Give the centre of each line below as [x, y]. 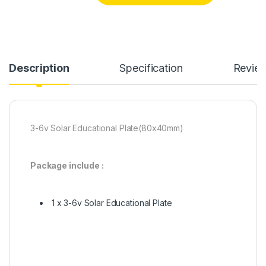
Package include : [67, 166]
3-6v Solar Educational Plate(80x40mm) [107, 128]
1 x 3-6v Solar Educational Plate [111, 203]
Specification [151, 68]
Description [39, 68]
